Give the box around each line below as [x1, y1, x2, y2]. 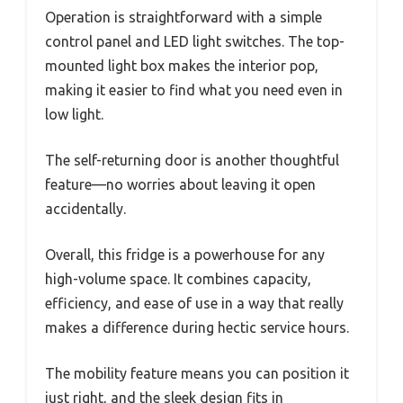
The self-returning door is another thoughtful [45, 152, 339, 169]
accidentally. [45, 201, 126, 218]
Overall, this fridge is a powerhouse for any [45, 246, 325, 264]
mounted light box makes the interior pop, [45, 58, 318, 75]
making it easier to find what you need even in [45, 82, 343, 99]
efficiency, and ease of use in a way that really [45, 295, 344, 312]
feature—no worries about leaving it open [45, 176, 316, 193]
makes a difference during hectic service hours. [45, 319, 349, 336]
